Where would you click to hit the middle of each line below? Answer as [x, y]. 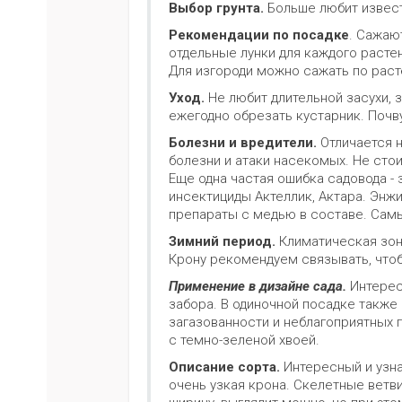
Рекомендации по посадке [259, 35]
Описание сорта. [226, 367]
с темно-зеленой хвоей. [246, 341]
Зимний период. [222, 242]
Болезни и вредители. [243, 143]
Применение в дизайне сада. [258, 287]
